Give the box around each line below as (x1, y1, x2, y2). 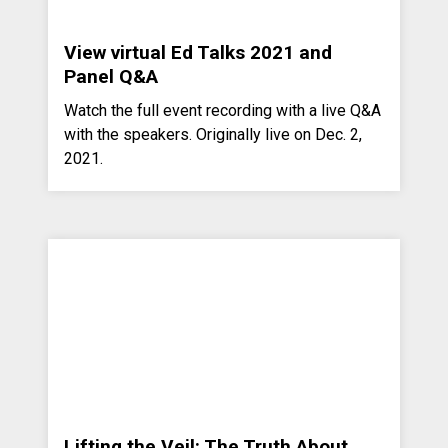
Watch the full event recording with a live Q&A (64, 100, 381, 120)
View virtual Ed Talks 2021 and (64, 40, 332, 64)
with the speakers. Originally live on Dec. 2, (64, 124, 362, 144)
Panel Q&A (64, 64, 158, 88)
